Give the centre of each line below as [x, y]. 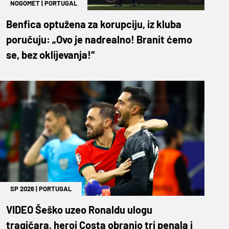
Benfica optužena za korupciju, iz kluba [94, 24]
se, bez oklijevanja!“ [50, 54]
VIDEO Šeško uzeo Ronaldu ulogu [79, 209]
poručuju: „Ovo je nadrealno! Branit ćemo [99, 39]
